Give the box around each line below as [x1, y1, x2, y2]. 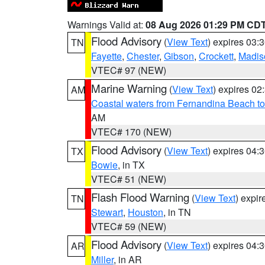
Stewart [91, 205, 123, 219]
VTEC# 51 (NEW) [91, 172, 166, 186]
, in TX [118, 158, 145, 172]
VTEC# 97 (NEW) [91, 63, 166, 77]
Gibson [164, 49, 194, 63]
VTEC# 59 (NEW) [91, 219, 166, 233]
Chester [127, 49, 159, 63]
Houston [128, 205, 163, 219]
